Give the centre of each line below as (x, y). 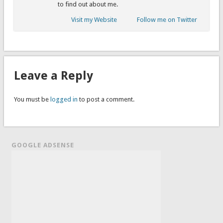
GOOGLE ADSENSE (43, 145)
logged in (64, 100)
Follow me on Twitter (167, 19)
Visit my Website (94, 19)
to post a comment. (106, 100)
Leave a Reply (53, 76)
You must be (32, 100)
